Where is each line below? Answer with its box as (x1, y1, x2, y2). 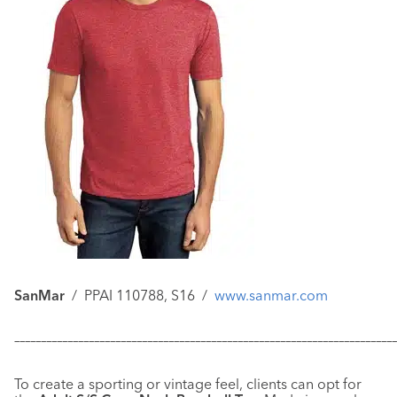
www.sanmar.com (214, 286, 328, 305)
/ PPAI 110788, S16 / (65, 286, 214, 305)
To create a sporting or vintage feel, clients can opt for (14, 375, 362, 393)
